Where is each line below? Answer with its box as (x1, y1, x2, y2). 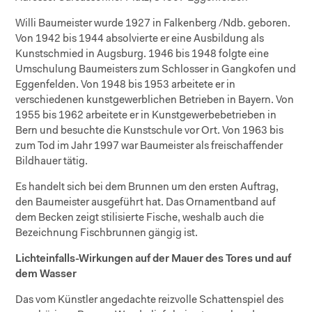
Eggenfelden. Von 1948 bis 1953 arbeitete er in (15, 79, 236, 91)
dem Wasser (15, 269, 77, 280)
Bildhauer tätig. (15, 156, 88, 167)
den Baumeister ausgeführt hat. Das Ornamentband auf (15, 197, 276, 208)
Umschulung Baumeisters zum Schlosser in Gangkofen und (15, 64, 297, 75)
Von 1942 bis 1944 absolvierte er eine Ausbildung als (15, 33, 265, 45)
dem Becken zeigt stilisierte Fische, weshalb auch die (15, 212, 265, 224)
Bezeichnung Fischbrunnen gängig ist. (15, 228, 198, 239)
